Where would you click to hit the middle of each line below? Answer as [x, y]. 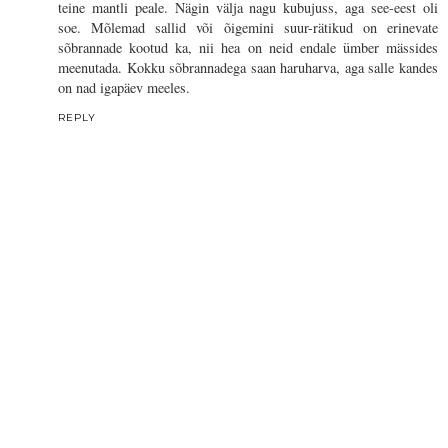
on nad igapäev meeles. [124, 87]
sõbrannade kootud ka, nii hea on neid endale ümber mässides [248, 47]
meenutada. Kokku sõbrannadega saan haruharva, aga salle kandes [248, 67]
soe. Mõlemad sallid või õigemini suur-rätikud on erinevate [248, 27]
